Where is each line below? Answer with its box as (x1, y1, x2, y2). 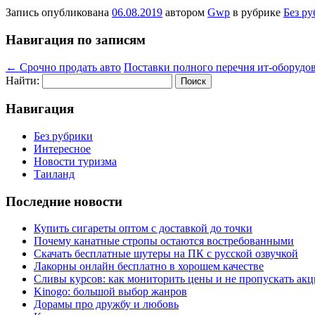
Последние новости (6, 193, 122, 209)
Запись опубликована (6, 6, 112, 19)
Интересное (34, 143, 91, 155)
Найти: (6, 74, 39, 86)
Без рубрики (34, 130, 93, 142)
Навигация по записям (6, 32, 146, 47)
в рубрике (230, 6, 283, 19)
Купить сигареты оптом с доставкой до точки (34, 222, 252, 235)
